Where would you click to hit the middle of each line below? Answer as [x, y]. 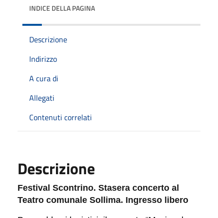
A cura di [44, 78]
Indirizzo [43, 59]
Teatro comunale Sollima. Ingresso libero [103, 200]
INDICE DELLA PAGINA [62, 8]
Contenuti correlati [61, 117]
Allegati [42, 98]
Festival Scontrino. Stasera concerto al [98, 188]
